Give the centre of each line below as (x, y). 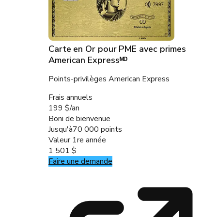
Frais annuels (70, 97)
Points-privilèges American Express (109, 79)
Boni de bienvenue (79, 118)
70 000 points (97, 129)
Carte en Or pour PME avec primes (117, 49)
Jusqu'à (61, 129)
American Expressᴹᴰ (88, 60)
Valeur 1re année (77, 140)
